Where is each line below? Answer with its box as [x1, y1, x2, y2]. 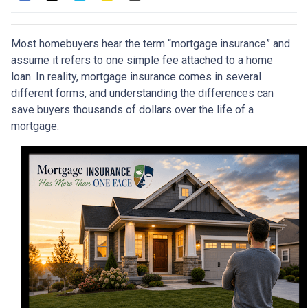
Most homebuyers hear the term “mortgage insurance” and [11, 37, 290, 50]
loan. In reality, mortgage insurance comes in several [11, 70, 261, 83]
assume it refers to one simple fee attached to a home [11, 54, 273, 67]
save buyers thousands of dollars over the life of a [11, 103, 254, 116]
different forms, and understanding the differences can [11, 87, 274, 100]
